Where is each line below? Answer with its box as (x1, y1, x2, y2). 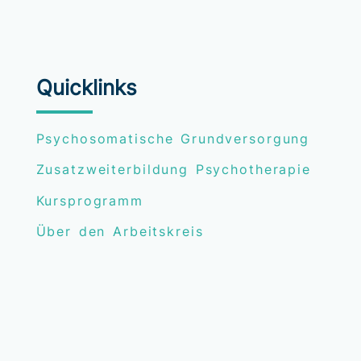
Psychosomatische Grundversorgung (35, 131, 310, 147)
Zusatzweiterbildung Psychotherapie (35, 162, 311, 178)
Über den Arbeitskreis (35, 224, 204, 240)
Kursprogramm (35, 193, 143, 209)
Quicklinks (35, 74, 137, 100)
